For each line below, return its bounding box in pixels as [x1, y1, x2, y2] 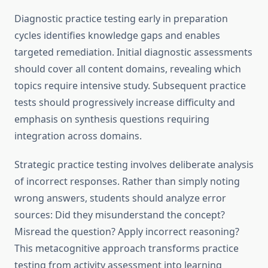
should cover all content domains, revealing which [14, 62, 241, 76]
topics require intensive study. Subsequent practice [14, 79, 246, 93]
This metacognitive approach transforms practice [14, 242, 239, 255]
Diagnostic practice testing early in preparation [14, 12, 228, 26]
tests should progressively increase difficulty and [14, 96, 235, 109]
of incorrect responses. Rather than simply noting [14, 175, 240, 188]
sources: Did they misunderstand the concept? [14, 208, 225, 222]
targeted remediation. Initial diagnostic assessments [14, 45, 252, 59]
